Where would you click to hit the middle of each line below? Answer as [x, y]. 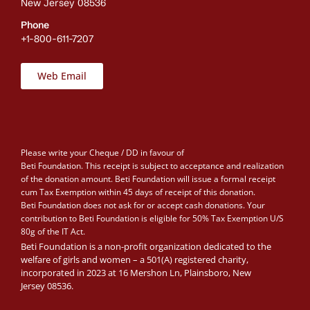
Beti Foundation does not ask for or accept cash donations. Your [143, 206]
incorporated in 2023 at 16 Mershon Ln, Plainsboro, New [136, 272]
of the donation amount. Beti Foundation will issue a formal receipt [148, 179]
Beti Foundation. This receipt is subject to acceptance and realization [152, 166]
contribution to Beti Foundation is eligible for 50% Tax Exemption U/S [152, 219]
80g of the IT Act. [53, 232]
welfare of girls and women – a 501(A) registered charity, [135, 259]
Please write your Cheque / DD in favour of [102, 153]
